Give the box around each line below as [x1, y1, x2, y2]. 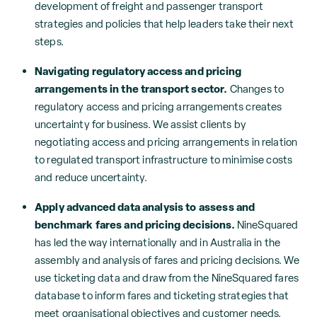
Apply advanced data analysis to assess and [35, 200, 255, 214]
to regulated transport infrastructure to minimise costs [35, 153, 293, 166]
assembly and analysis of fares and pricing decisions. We [35, 253, 300, 267]
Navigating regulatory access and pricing [35, 64, 241, 79]
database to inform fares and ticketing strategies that [35, 289, 289, 302]
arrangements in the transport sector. [35, 81, 228, 96]
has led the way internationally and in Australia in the [35, 236, 281, 249]
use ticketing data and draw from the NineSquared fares [35, 271, 299, 284]
